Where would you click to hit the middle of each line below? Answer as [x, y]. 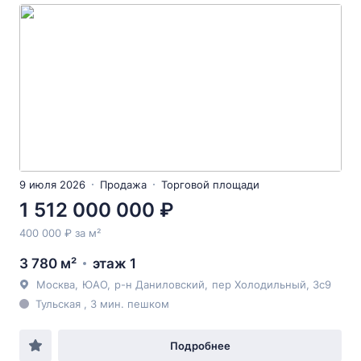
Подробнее [200, 346]
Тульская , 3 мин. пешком [102, 304]
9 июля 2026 [52, 185]
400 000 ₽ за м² [60, 233]
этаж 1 [114, 263]
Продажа [123, 185]
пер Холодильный [259, 284]
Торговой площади [210, 185]
